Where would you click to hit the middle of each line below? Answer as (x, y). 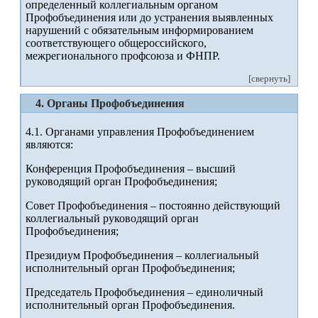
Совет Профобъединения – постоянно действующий (153, 206)
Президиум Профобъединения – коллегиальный (142, 256)
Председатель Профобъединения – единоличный (144, 292)
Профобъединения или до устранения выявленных (149, 18)
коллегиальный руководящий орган (112, 219)
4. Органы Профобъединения (110, 104)
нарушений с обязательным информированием (139, 31)
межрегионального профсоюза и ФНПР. (123, 56)
